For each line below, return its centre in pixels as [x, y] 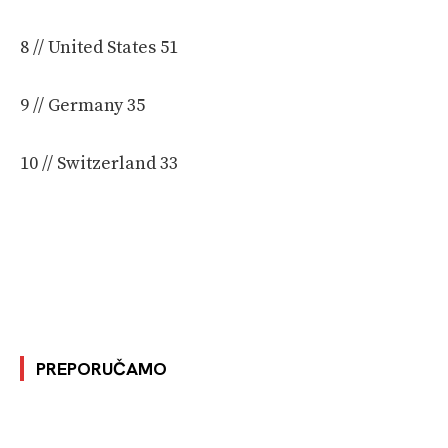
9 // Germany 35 [84, 106]
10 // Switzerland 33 [101, 164]
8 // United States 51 [101, 48]
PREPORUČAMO [101, 369]
